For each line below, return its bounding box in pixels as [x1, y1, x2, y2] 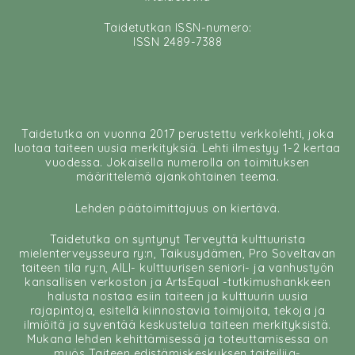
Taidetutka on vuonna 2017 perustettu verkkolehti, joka [21, 127, 334, 142]
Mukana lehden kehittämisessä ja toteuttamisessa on [27, 332, 328, 347]
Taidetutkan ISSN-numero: [103, 21, 252, 36]
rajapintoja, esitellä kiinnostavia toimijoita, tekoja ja [29, 303, 326, 319]
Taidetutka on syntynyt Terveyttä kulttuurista [49, 232, 306, 247]
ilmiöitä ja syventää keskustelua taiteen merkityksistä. [24, 318, 331, 333]
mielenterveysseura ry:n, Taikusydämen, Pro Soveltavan [19, 246, 336, 261]
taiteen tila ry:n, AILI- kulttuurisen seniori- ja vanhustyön [21, 261, 334, 276]
